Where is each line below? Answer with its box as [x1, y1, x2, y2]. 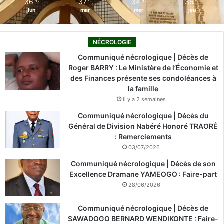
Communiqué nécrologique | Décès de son [70, 159, 216, 168]
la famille [128, 84, 158, 93]
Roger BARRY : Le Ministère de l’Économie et [68, 63, 218, 72]
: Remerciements [114, 132, 172, 141]
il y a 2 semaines [122, 96, 166, 103]
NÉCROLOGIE [92, 38, 131, 46]
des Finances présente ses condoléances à [70, 74, 216, 83]
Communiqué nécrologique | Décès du [77, 111, 209, 120]
